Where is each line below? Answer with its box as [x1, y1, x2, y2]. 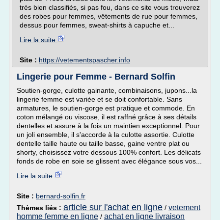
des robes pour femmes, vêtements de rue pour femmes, [20, 12, 197, 20]
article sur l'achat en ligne [63, 202, 163, 212]
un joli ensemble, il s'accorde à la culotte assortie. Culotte [17, 131, 194, 138]
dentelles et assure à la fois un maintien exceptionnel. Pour [17, 122, 200, 130]
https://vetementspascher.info [39, 56, 130, 64]
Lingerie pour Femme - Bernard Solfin [17, 72, 175, 82]
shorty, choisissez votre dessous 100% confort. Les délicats [17, 148, 201, 156]
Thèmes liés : [17, 204, 63, 212]
